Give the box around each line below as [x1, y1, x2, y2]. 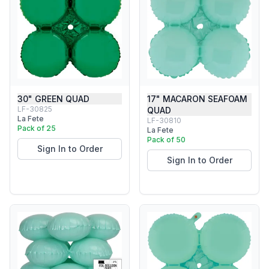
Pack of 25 [17, 124, 56, 133]
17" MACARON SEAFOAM [147, 94, 247, 104]
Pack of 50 [147, 135, 186, 144]
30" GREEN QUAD [17, 94, 89, 104]
